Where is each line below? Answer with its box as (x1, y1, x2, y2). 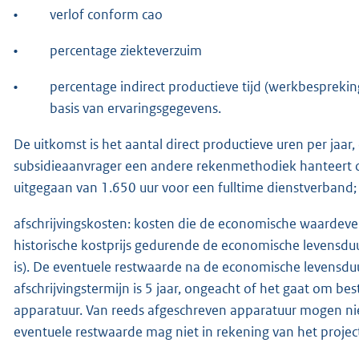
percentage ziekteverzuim (50, 41, 202, 59)
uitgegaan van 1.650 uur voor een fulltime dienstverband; (14, 178, 357, 196)
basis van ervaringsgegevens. (50, 99, 221, 117)
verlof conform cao (50, 5, 163, 23)
